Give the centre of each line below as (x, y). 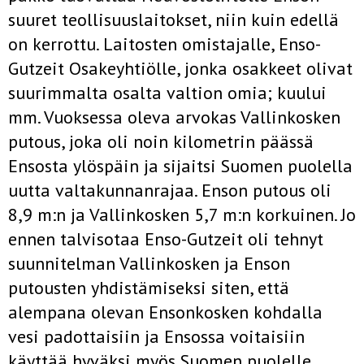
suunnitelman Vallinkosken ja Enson (149, 263)
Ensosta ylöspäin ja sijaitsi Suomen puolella (180, 166)
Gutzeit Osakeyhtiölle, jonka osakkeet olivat (180, 68)
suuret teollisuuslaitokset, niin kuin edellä (173, 19)
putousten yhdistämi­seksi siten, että (149, 288)
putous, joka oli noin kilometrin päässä (161, 141)
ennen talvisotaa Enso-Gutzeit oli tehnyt (166, 239)
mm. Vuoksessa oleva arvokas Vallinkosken (174, 117)
